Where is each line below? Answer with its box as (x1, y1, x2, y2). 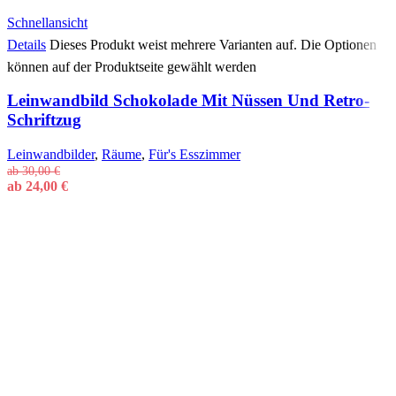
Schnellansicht (7, 14, 88, 30)
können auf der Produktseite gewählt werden (7, 58, 256, 74)
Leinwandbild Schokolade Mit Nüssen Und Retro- (7, 91, 369, 110)
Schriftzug (7, 110, 81, 130)
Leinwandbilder (7, 147, 95, 163)
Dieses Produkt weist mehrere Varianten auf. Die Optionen (49, 36, 377, 52)
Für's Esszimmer (148, 147, 240, 163)
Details (7, 36, 46, 52)
